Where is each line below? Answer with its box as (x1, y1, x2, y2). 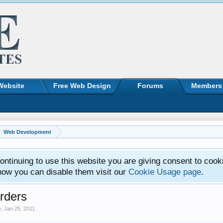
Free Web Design (53, 82, 111, 90)
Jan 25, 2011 (4, 206, 35, 212)
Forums (137, 82, 163, 90)
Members (191, 82, 222, 90)
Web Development (3, 129, 51, 135)
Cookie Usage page (128, 167, 201, 177)
